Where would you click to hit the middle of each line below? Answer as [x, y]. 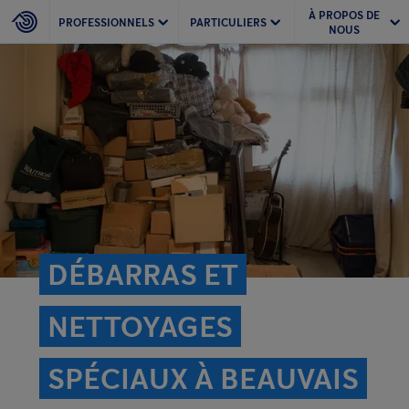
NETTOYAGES [140, 326]
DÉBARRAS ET [143, 274]
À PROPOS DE [344, 15]
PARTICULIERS [228, 22]
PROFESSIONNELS [106, 22]
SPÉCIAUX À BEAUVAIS [203, 378]
